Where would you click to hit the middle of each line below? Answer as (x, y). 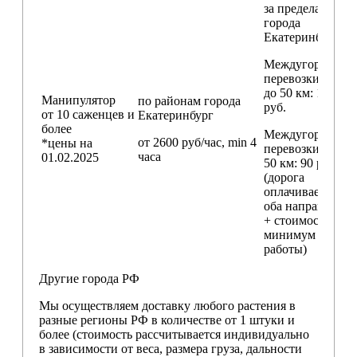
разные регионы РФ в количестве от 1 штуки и (167, 320)
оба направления (310, 206)
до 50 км (287, 92)
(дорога (284, 177)
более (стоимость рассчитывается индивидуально (174, 334)
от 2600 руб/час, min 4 (197, 142)
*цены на (67, 143)
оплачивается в (305, 191)
